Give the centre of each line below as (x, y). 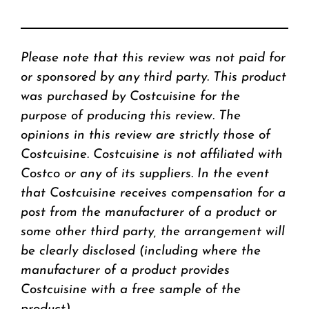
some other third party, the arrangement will (153, 232)
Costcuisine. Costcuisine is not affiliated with (152, 154)
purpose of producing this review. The (131, 116)
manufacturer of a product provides (125, 270)
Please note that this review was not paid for (153, 58)
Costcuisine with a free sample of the (131, 290)
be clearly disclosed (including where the (141, 251)
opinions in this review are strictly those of (146, 135)
